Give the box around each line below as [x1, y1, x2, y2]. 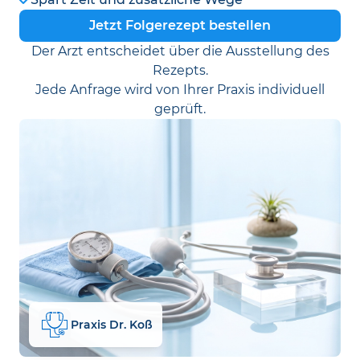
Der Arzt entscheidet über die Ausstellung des [31, 43, 329, 59]
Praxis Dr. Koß [71, 317, 153, 332]
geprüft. [154, 101, 206, 117]
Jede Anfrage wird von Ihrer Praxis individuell [35, 82, 325, 97]
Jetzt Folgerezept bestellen [89, 18, 271, 33]
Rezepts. [152, 63, 208, 78]
